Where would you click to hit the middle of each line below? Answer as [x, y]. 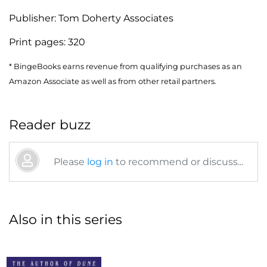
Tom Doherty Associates [116, 18]
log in [100, 162]
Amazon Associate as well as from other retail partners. [113, 81]
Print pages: [38, 42]
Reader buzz [50, 125]
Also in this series [66, 219]
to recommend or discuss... [178, 162]
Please [70, 162]
